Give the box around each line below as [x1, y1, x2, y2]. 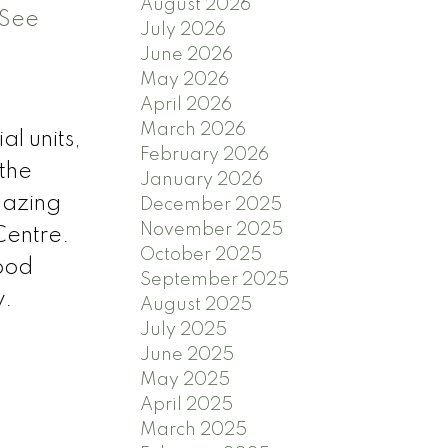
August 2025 [140, 296, 253, 315]
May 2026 [140, 71, 230, 90]
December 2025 [140, 196, 283, 215]
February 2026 [140, 146, 270, 165]
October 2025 [140, 246, 263, 265]
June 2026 [140, 46, 234, 65]
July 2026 [140, 21, 227, 40]
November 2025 [140, 221, 284, 240]
